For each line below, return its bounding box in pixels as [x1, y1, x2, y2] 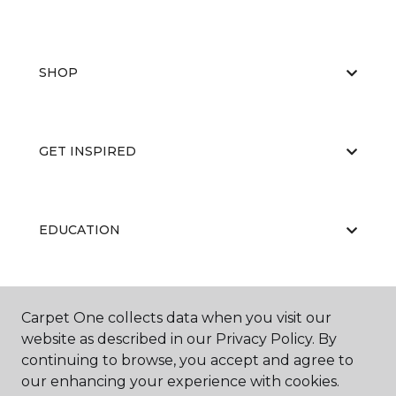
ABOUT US [39, 301, 108, 317]
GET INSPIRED [39, 143, 136, 160]
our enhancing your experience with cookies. [21, 373, 339, 390]
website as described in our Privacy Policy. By [21, 331, 337, 347]
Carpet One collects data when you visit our [21, 309, 331, 326]
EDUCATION [39, 222, 120, 239]
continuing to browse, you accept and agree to [21, 352, 354, 369]
